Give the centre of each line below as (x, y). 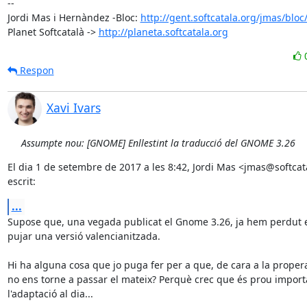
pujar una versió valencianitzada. (84, 236)
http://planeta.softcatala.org (163, 32)
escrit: (21, 181)
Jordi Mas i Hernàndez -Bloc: (74, 17)
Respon (35, 70)
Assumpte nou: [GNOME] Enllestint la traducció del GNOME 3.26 (158, 143)
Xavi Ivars (73, 108)
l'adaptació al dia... (50, 294)
